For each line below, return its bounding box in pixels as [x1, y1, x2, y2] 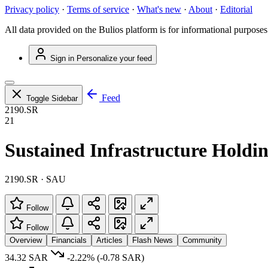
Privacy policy [5, 4, 59, 15]
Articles [96, 236, 123, 245]
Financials [51, 236, 87, 245]
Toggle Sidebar [26, 94, 78, 103]
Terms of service [67, 4, 129, 15]
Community [182, 236, 222, 245]
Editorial [220, 4, 252, 15]
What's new [137, 4, 181, 15]
